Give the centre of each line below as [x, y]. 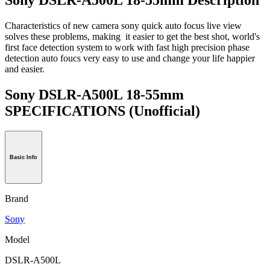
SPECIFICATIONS [67, 111]
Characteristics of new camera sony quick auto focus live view [123, 25]
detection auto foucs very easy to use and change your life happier [130, 58]
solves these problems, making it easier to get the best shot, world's [132, 36]
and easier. [25, 69]
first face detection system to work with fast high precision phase [127, 47]
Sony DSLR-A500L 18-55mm [94, 94]
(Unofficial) [165, 111]
